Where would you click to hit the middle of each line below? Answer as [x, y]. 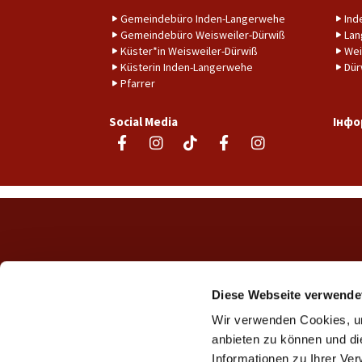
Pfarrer [138, 84]
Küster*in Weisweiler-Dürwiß [189, 51]
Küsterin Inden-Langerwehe [187, 67]
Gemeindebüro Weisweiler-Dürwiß [203, 35]
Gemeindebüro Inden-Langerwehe [203, 19]
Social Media [143, 122]
